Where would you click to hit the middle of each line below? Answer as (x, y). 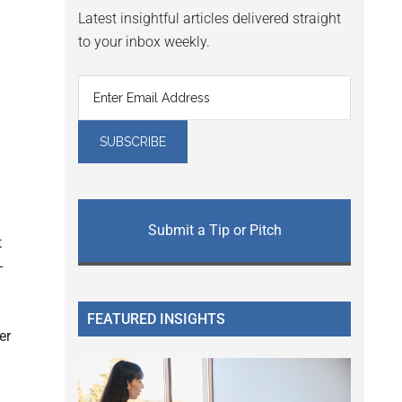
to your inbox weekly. (144, 42)
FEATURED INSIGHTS (156, 319)
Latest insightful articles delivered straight (210, 19)
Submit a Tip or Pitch (214, 231)
